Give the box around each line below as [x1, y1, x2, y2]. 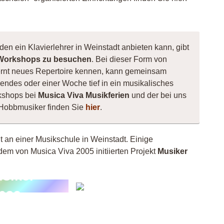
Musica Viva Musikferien [38, 91, 129, 99]
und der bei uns [129, 91, 186, 99]
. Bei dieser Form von [91, 55, 167, 63]
